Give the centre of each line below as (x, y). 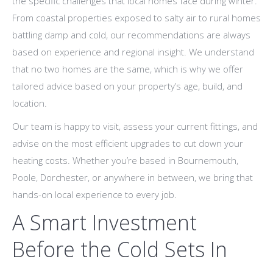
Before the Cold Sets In (120, 250)
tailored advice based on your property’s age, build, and (127, 86)
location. (30, 103)
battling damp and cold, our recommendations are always (131, 35)
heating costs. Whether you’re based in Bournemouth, (125, 161)
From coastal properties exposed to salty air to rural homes (136, 18)
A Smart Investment (105, 223)
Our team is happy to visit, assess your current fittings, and (135, 126)
